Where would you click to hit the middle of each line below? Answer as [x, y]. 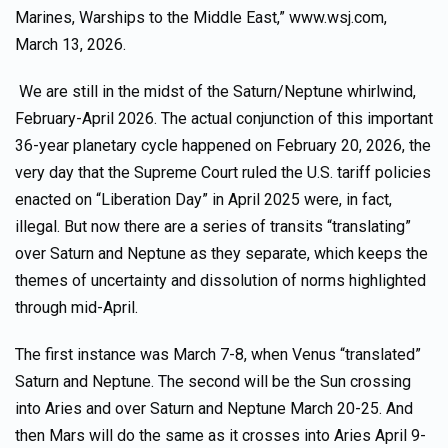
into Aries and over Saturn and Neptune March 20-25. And [214, 408]
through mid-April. [76, 307]
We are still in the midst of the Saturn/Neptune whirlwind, [217, 91]
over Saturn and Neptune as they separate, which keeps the [221, 253]
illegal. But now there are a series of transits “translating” [213, 226]
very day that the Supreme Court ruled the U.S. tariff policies [223, 172]
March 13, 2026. [70, 44]
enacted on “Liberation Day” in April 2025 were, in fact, [203, 199]
